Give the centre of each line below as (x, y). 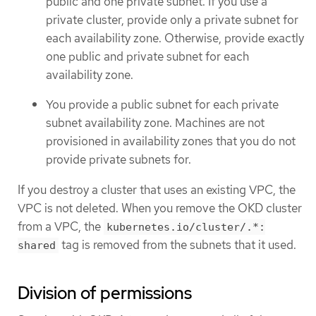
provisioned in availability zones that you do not (171, 141)
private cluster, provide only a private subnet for (172, 19)
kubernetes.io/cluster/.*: (186, 227)
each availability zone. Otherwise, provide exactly (175, 38)
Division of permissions (105, 293)
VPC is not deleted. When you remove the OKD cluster (160, 208)
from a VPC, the (61, 226)
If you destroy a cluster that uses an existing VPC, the (157, 189)
